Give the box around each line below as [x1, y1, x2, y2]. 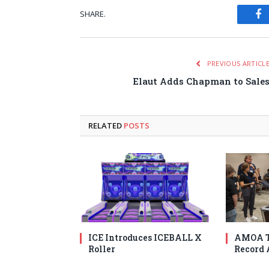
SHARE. [80, 8, 106, 20]
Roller [88, 243, 115, 255]
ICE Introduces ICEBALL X [88, 232, 202, 244]
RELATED [88, 119, 124, 131]
